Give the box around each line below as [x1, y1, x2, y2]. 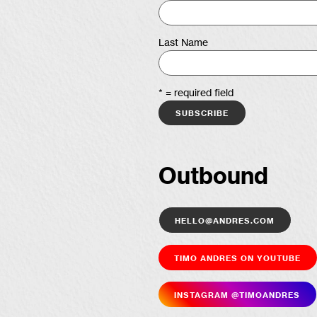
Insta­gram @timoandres [174, 288, 301, 300]
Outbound [158, 166, 268, 189]
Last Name [158, 38, 208, 48]
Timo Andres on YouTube [174, 251, 301, 263]
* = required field [158, 88, 234, 98]
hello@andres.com [175, 214, 275, 226]
